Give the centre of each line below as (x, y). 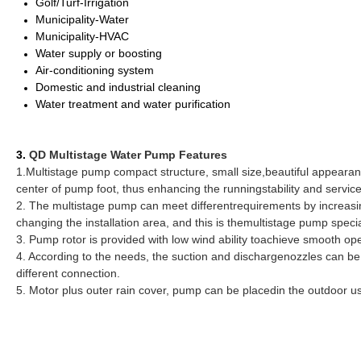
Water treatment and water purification (133, 104)
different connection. (68, 274)
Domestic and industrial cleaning (118, 87)
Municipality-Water (82, 20)
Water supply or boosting (99, 54)
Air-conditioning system (95, 71)
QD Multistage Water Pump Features (128, 155)
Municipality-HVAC (82, 37)
